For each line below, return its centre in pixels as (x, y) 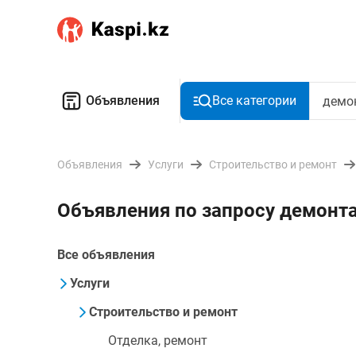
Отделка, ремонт (158, 341)
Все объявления (106, 255)
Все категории (254, 101)
